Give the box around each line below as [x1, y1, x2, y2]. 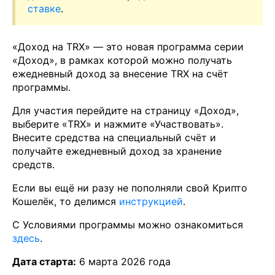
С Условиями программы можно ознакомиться [12, 218, 243, 231]
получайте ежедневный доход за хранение [12, 144, 222, 157]
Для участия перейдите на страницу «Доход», [12, 104, 239, 117]
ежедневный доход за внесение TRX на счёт [12, 67, 228, 80]
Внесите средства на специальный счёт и [12, 131, 216, 144]
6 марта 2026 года [76, 255, 171, 268]
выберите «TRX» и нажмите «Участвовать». [12, 117, 223, 130]
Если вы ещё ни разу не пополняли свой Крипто [12, 181, 247, 194]
